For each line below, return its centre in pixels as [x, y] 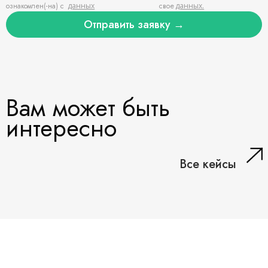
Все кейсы [208, 164]
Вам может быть [88, 108]
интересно [61, 128]
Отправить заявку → [134, 25]
